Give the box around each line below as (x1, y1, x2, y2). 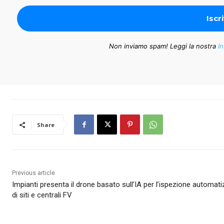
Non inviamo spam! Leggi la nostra (109, 42, 218, 50)
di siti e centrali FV (12, 190, 72, 200)
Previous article (12, 169, 55, 177)
